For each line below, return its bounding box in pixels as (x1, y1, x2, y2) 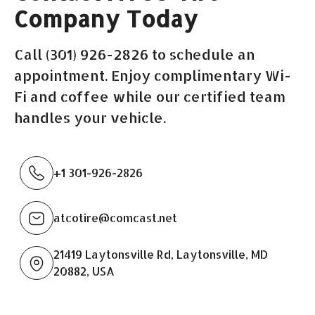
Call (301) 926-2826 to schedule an (14, 44, 255, 63)
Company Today (14, 4, 198, 33)
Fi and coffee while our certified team (14, 86, 285, 105)
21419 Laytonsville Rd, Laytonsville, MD (53, 246, 268, 262)
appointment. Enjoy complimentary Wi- (14, 65, 291, 84)
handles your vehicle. (14, 108, 166, 127)
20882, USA (53, 263, 115, 278)
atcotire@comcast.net (53, 210, 177, 225)
